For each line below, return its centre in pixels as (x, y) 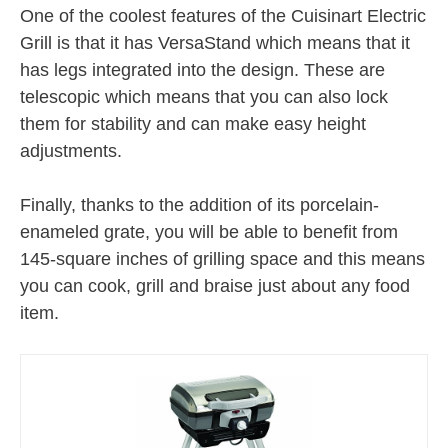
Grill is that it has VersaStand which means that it (215, 42)
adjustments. (71, 150)
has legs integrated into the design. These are (202, 69)
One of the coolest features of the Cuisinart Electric (223, 15)
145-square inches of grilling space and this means (222, 258)
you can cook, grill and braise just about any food (215, 285)
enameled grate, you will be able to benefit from (209, 231)
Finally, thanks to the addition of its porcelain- (199, 204)
